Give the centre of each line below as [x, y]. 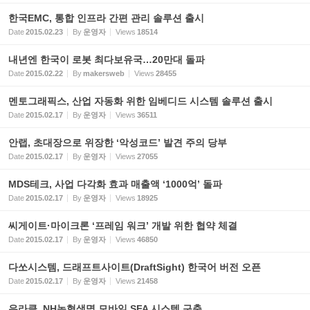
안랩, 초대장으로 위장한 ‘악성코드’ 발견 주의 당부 [118, 143]
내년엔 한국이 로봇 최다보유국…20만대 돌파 [107, 60]
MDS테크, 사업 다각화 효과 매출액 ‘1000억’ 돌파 [115, 184]
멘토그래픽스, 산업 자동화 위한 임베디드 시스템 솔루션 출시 [140, 101]
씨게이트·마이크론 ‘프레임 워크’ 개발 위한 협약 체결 [123, 226]
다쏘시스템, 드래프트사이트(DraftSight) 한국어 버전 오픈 [135, 267]
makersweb [104, 73]
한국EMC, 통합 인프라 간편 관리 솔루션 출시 [106, 18]
